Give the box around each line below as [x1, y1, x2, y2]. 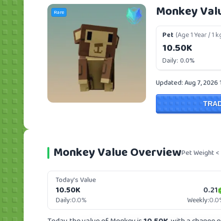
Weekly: [187, 195, 209, 206]
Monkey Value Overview [53, 143, 182, 162]
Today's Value [56, 175, 96, 185]
